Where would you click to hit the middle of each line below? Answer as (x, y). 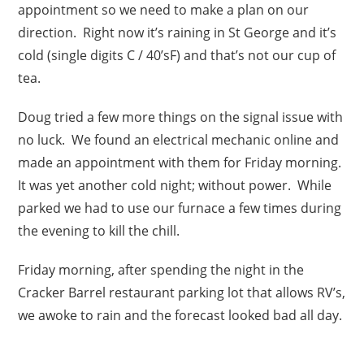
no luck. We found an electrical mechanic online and (179, 139)
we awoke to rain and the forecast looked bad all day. (180, 315)
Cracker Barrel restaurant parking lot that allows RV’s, (182, 292)
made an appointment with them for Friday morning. (182, 162)
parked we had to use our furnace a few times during (180, 208)
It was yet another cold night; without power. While (175, 185)
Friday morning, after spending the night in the (161, 269)
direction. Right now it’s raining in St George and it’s (178, 32)
